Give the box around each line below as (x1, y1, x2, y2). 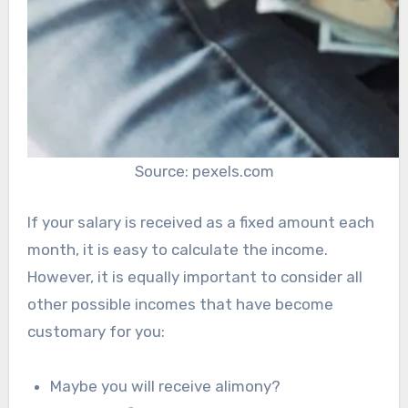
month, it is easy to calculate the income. (26, 240, 328, 259)
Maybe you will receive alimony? (50, 376, 281, 395)
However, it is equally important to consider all (26, 267, 362, 286)
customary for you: (26, 321, 165, 341)
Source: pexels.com (134, 162, 274, 181)
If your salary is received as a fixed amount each (26, 212, 374, 231)
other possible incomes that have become (26, 294, 333, 313)
